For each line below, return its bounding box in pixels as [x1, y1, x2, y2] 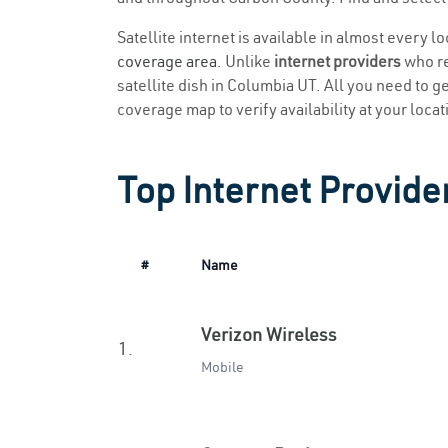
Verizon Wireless [201, 323, 337, 346]
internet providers [274, 51, 401, 71]
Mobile [201, 358, 244, 376]
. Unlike [217, 51, 274, 71]
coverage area [117, 51, 217, 71]
